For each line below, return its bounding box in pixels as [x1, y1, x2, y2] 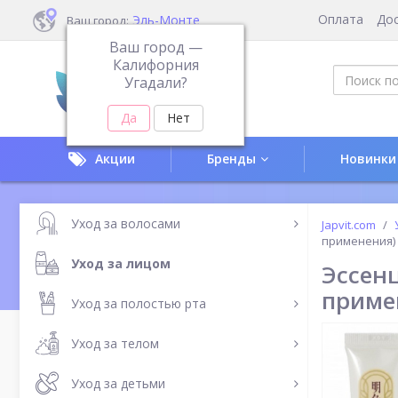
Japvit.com [322, 217, 376, 233]
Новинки [340, 150, 396, 167]
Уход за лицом [71, 254, 171, 272]
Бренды [207, 150, 256, 167]
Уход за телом [71, 334, 159, 352]
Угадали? [123, 73, 187, 92]
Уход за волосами [71, 214, 180, 232]
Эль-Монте [132, 11, 200, 28]
